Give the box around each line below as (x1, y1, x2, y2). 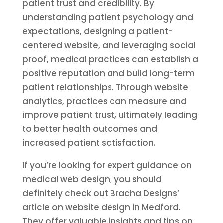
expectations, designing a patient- (22, 25, 173, 37)
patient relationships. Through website (22, 81, 188, 93)
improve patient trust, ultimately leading (22, 109, 197, 121)
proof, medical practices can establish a (22, 53, 198, 65)
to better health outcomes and (22, 123, 157, 135)
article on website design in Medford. (22, 201, 181, 213)
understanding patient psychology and (22, 11, 193, 23)
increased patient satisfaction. (22, 137, 156, 149)
